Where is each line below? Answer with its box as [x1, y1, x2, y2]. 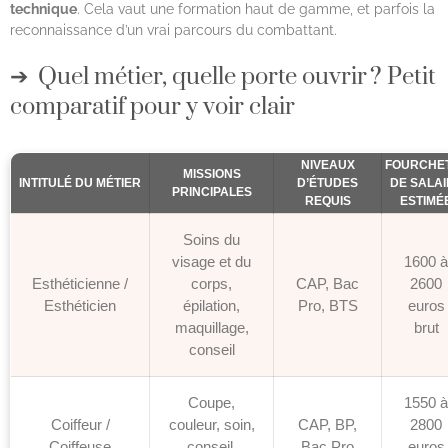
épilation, [183, 297, 240, 315]
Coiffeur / [50, 416, 110, 434]
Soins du [183, 231, 240, 249]
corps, [191, 275, 232, 293]
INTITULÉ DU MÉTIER [19, 176, 141, 191]
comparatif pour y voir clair [10, 92, 295, 123]
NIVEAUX [300, 158, 355, 173]
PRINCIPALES [171, 185, 252, 200]
